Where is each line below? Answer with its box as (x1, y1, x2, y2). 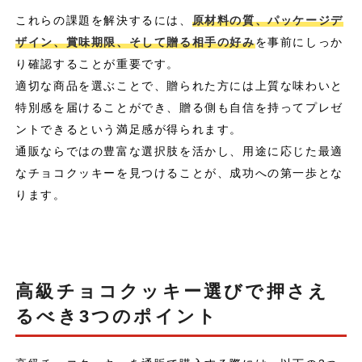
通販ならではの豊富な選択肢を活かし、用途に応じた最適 (15, 144, 343, 158)
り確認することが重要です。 (15, 57, 179, 70)
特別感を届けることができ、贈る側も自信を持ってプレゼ (15, 100, 343, 114)
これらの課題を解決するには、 (15, 13, 192, 27)
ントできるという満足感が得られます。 (15, 122, 242, 136)
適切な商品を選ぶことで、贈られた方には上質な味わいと (15, 78, 343, 92)
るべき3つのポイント (15, 305, 219, 326)
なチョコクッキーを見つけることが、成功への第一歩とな (15, 166, 343, 179)
